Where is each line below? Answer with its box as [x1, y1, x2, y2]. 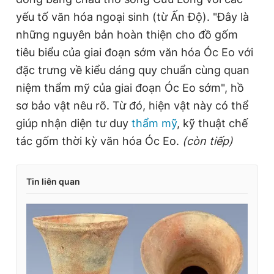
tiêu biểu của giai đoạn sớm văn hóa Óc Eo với [16, 46, 253, 59]
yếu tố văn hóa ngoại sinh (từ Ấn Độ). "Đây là [16, 10, 249, 23]
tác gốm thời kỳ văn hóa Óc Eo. [16, 135, 182, 147]
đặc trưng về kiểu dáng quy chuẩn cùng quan [16, 64, 250, 76]
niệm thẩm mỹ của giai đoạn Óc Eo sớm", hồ [16, 81, 244, 94]
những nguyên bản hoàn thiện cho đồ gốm [16, 28, 238, 41]
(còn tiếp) [182, 135, 233, 147]
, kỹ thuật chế [177, 117, 248, 130]
